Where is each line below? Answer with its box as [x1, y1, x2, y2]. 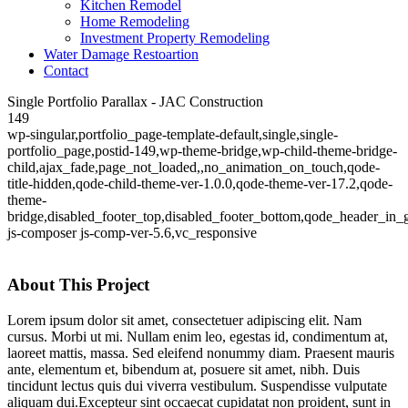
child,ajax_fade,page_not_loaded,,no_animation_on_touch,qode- [7, 159, 380, 176]
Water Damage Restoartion [44, 46, 199, 63]
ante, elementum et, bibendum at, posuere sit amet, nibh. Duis [7, 361, 360, 377]
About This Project [7, 275, 149, 295]
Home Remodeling [80, 14, 189, 30]
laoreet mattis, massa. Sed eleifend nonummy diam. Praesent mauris [7, 344, 394, 361]
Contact [44, 63, 88, 79]
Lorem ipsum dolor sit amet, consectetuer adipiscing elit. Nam [7, 311, 362, 328]
